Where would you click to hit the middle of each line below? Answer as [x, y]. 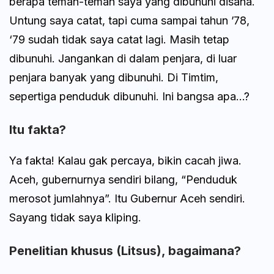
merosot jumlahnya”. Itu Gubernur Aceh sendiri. [127, 199]
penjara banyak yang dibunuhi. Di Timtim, [114, 78]
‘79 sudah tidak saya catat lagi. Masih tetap [119, 40]
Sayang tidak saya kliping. [75, 218]
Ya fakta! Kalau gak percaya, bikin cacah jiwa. [125, 161]
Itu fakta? [38, 130]
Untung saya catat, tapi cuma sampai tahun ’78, [129, 21]
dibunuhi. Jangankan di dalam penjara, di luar [123, 59]
